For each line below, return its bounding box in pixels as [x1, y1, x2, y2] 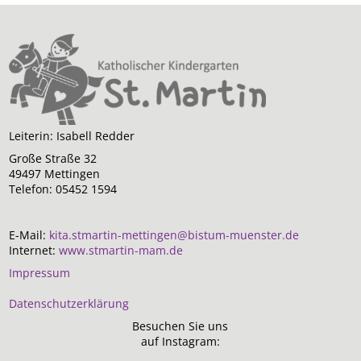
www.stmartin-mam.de [59, 242, 184, 258]
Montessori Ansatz [117, 145, 217, 160]
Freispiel [97, 224, 143, 241]
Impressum [9, 264, 71, 280]
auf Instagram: [140, 333, 220, 349]
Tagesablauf [97, 256, 163, 273]
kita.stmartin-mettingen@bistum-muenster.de [49, 226, 300, 243]
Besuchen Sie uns [132, 317, 229, 334]
